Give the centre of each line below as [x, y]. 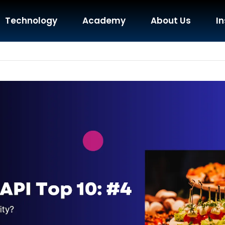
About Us [171, 21]
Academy [104, 21]
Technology [31, 21]
